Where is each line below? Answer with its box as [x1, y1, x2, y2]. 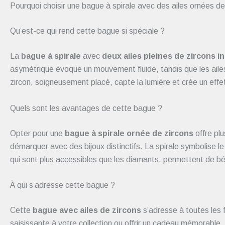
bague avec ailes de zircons [33, 206, 141, 215]
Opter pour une [10, 129, 65, 138]
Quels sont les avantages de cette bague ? [10, 103, 162, 113]
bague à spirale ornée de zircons [65, 129, 193, 138]
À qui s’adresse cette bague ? [10, 181, 115, 190]
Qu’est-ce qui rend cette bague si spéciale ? [10, 27, 165, 36]
